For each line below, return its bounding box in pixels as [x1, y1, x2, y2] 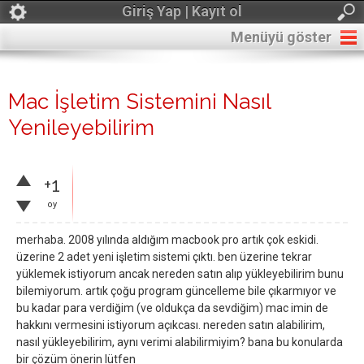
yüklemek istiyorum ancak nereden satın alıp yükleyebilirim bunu [16, 267, 344, 280]
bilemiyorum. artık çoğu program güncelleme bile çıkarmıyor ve [16, 284, 336, 297]
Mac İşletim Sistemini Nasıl [8, 89, 271, 114]
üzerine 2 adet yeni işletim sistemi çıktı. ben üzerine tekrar [16, 250, 312, 263]
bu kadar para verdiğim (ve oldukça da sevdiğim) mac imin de [16, 301, 328, 314]
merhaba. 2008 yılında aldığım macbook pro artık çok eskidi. [16, 233, 318, 246]
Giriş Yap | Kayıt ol [122, 2, 242, 19]
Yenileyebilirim [8, 115, 154, 140]
